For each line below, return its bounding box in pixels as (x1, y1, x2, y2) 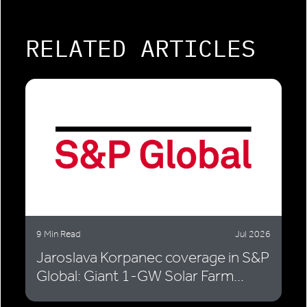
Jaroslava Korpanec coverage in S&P (36, 248, 269, 267)
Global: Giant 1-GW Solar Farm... (36, 267, 244, 286)
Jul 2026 (235, 228, 271, 241)
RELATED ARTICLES (25, 32, 256, 64)
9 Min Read (36, 228, 81, 241)
